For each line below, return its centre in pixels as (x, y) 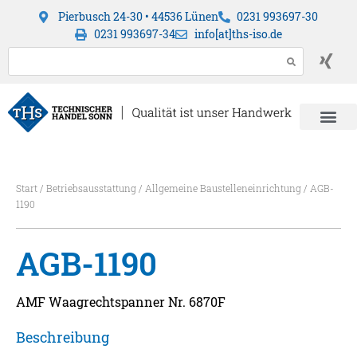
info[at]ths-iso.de (238, 34)
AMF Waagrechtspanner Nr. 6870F (121, 302)
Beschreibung (63, 337)
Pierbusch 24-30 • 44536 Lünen (138, 16)
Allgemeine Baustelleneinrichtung (223, 188)
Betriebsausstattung (91, 188)
